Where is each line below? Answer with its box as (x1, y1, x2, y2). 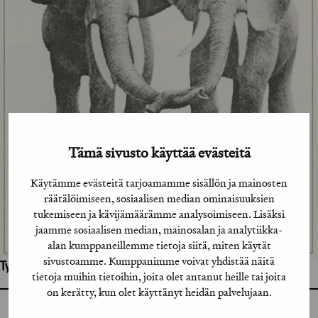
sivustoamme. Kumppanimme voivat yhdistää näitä (43, 253, 275, 268)
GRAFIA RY (234, 307, 266, 315)
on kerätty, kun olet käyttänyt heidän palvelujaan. (46, 284, 272, 300)
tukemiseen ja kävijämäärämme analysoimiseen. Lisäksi (33, 206, 285, 221)
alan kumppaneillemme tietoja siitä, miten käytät (47, 237, 271, 253)
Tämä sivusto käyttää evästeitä (67, 142, 251, 162)
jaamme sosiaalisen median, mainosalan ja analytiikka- (35, 221, 283, 237)
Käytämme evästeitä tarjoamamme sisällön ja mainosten (31, 175, 287, 190)
